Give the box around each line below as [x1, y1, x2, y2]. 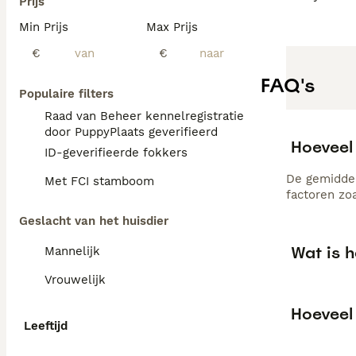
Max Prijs [146, 20, 198, 34]
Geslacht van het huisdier [19, 214, 168, 228]
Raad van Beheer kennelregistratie [44, 109, 244, 123]
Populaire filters [19, 87, 114, 101]
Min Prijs [19, 20, 68, 34]
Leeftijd [24, 319, 68, 333]
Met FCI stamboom [44, 174, 154, 188]
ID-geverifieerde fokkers [44, 145, 188, 160]
